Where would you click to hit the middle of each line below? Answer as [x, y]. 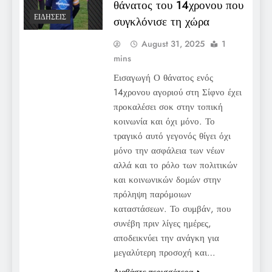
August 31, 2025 [173, 43]
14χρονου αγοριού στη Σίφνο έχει [177, 92]
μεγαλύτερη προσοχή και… [164, 252]
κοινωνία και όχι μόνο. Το [164, 121]
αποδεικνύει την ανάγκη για [166, 238]
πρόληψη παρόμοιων [152, 194]
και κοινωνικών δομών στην [167, 179]
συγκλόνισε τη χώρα [161, 21]
